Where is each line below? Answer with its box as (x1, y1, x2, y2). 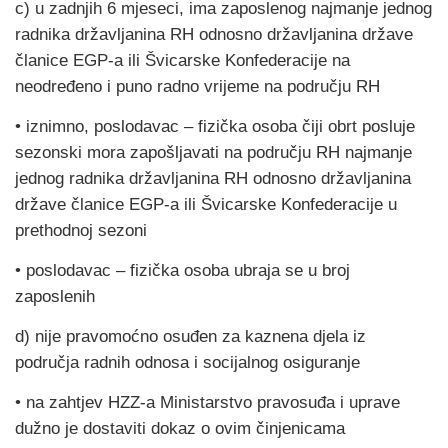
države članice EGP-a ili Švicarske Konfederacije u (15, 195, 397, 214)
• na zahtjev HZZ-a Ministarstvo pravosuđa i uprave (15, 393, 400, 412)
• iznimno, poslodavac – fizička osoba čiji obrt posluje (15, 117, 415, 136)
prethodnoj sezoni (15, 221, 147, 240)
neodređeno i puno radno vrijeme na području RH (15, 77, 380, 96)
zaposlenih (15, 287, 95, 306)
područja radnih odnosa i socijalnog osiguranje (15, 353, 360, 372)
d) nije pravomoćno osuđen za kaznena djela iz (15, 327, 366, 346)
